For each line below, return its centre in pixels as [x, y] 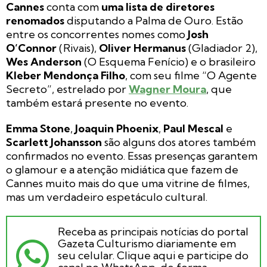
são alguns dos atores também [180, 142]
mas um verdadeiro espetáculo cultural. [107, 197]
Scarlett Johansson [55, 142]
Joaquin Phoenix [117, 129]
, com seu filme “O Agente [191, 76]
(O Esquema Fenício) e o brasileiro [169, 62]
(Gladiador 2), [222, 48]
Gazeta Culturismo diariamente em [147, 244]
